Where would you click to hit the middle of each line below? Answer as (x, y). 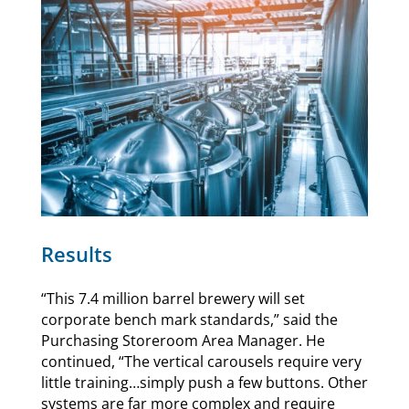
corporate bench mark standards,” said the (189, 319)
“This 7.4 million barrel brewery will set (173, 298)
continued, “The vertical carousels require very (201, 361)
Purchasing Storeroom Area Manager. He (183, 340)
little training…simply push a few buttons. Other (204, 382)
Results (76, 253)
